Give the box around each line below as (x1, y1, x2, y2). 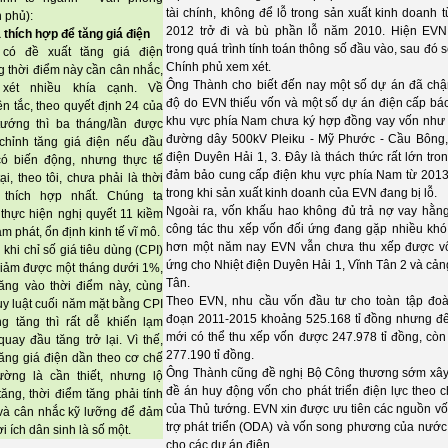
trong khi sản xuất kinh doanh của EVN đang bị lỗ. (166, 186, 437, 200)
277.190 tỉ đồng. (166, 348, 254, 362)
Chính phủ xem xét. (166, 60, 271, 74)
